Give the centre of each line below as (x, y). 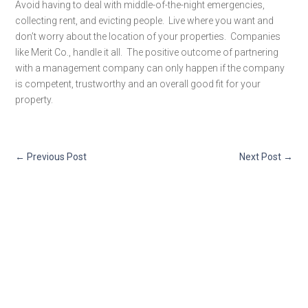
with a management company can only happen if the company (150, 68)
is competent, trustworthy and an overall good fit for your (138, 84)
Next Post (260, 157)
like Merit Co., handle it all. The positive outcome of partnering (147, 52)
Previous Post (57, 157)
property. (34, 100)
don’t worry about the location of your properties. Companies (148, 36)
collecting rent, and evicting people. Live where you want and (145, 21)
